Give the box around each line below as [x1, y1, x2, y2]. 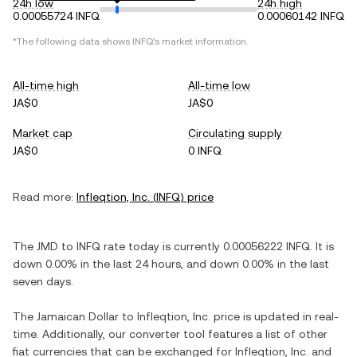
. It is [310, 240, 334, 253]
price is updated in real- [210, 310, 339, 323]
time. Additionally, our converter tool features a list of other [13, 328, 328, 340]
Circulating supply [188, 127, 282, 139]
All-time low [188, 79, 250, 92]
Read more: [13, 190, 73, 203]
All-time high [13, 79, 79, 92]
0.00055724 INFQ [13, 10, 100, 22]
